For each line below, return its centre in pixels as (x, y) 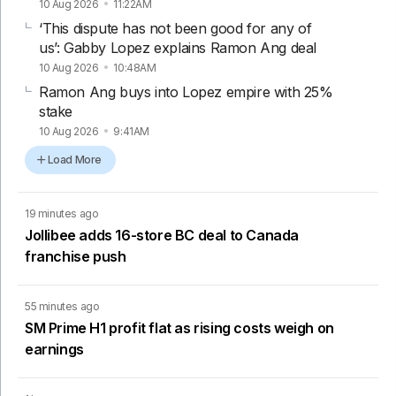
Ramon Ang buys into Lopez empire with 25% (186, 91)
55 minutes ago (62, 306)
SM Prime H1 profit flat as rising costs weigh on (179, 327)
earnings (54, 349)
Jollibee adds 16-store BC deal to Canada (162, 235)
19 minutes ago (62, 213)
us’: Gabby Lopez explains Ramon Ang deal (178, 47)
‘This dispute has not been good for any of (175, 28)
